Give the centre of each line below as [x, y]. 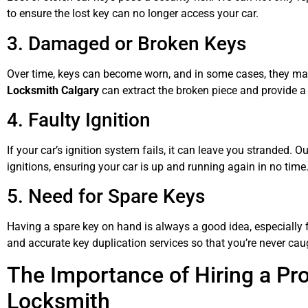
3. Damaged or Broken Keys [126, 43]
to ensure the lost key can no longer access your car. [133, 14]
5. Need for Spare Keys [106, 197]
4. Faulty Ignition [79, 120]
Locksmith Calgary [53, 90]
